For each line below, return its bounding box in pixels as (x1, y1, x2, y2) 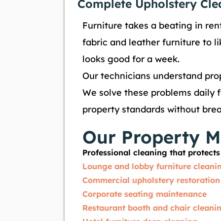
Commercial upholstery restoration (82, 175, 220, 185)
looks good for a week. (82, 53, 180, 65)
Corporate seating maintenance (82, 189, 207, 199)
